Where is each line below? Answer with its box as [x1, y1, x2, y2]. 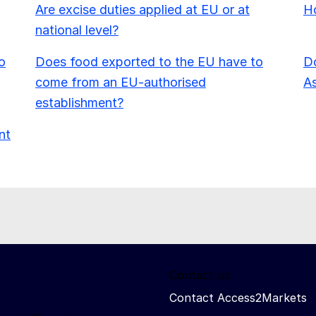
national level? [35, 23, 119, 38]
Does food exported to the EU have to [35, 54, 263, 70]
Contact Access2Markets [169, 291, 307, 305]
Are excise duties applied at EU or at [35, 2, 250, 18]
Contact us [169, 268, 230, 283]
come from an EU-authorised [35, 75, 206, 90]
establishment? [35, 95, 123, 111]
